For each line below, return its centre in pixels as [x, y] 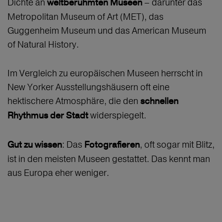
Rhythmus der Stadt [49, 116]
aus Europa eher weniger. [58, 173]
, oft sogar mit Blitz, [177, 145]
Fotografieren [112, 145]
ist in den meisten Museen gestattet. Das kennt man [109, 159]
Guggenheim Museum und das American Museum [107, 31]
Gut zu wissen [35, 145]
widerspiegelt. [119, 115]
